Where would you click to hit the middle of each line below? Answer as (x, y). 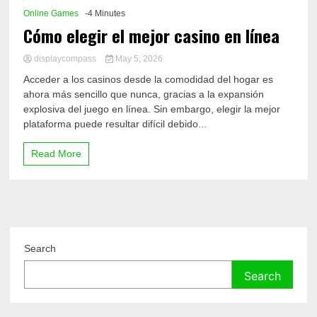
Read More (57, 154)
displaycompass (65, 59)
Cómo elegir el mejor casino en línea (152, 35)
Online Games (51, 13)
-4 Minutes (105, 13)
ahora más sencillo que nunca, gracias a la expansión (144, 94)
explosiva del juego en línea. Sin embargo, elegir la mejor (152, 109)
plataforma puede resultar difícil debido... (115, 124)
